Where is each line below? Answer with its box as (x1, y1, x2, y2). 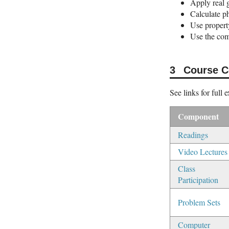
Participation (178, 174, 218, 185)
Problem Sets (178, 196, 220, 208)
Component (178, 110, 219, 122)
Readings (178, 129, 208, 140)
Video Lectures (178, 146, 227, 157)
